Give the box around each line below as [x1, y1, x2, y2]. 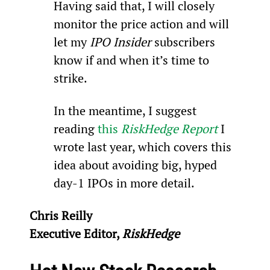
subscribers [151, 33, 218, 50]
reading [53, 120, 98, 137]
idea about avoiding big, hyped [53, 156, 220, 173]
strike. [53, 69, 87, 86]
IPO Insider [89, 33, 151, 50]
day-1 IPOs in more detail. [53, 174, 195, 191]
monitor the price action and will [53, 15, 232, 32]
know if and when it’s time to [53, 51, 212, 68]
